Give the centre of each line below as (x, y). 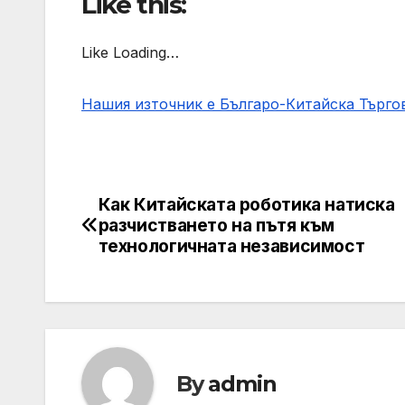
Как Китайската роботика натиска (246, 205)
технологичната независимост (231, 246)
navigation (154, 250)
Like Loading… (130, 53)
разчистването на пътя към (217, 226)
